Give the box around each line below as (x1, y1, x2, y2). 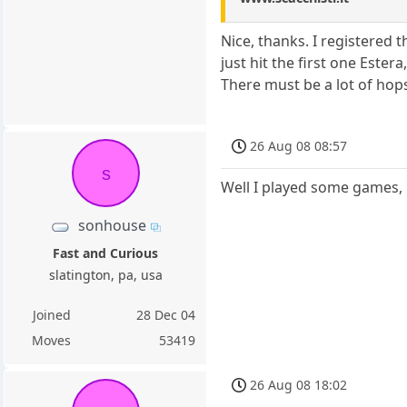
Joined (32, 305, 71, 323)
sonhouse (78, 215, 147, 236)
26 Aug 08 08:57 (250, 137, 348, 155)
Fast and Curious (53, 243, 159, 262)
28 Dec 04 (136, 305, 196, 323)
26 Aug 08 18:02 (250, 376, 348, 394)
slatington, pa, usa (48, 265, 163, 283)
